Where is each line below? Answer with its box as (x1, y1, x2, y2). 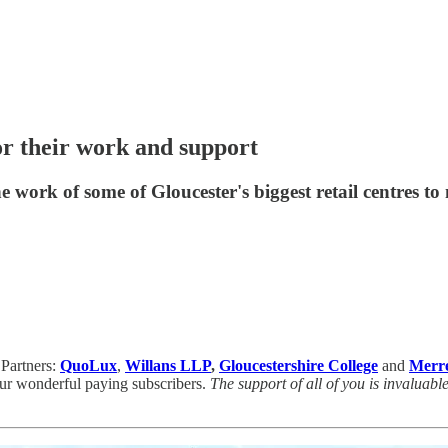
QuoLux (60, 356, 117, 374)
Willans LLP (125, 356, 211, 374)
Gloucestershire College (219, 356, 378, 374)
